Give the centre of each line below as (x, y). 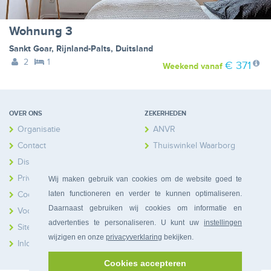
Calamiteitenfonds (186, 162)
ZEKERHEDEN (165, 114)
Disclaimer (37, 162)
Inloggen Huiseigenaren (63, 244)
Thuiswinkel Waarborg (194, 146)
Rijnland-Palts (83, 49)
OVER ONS (26, 114)
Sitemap (32, 227)
